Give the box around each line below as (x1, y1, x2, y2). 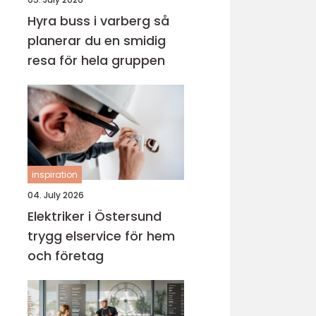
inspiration (32, 169, 78, 181)
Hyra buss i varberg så (28, 12, 154, 30)
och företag (28, 247, 104, 265)
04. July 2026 (28, 189, 84, 201)
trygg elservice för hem (28, 227, 175, 245)
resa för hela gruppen (28, 51, 165, 69)
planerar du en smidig (28, 32, 166, 49)
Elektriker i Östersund (28, 207, 162, 225)
